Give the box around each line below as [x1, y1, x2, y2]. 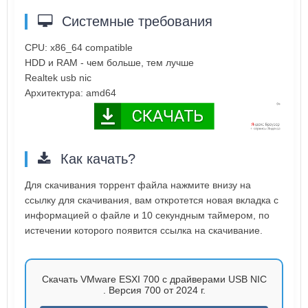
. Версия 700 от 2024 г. [102, 285, 206, 296]
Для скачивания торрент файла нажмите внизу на [25, 179, 251, 191]
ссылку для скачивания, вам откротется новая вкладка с [25, 195, 278, 206]
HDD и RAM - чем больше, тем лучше [25, 56, 194, 68]
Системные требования [58, 13, 212, 29]
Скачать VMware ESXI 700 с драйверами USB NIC [41, 274, 267, 285]
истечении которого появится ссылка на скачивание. [25, 225, 263, 236]
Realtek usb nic [25, 71, 91, 83]
